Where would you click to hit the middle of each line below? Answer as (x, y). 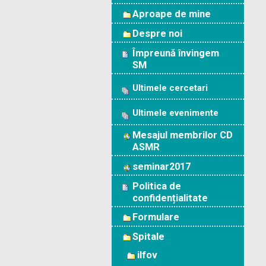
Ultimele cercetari (170, 88)
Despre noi (157, 34)
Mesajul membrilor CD (183, 135)
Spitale (148, 237)
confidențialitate (170, 198)
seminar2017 (161, 166)
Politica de (157, 186)
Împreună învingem (176, 53)
